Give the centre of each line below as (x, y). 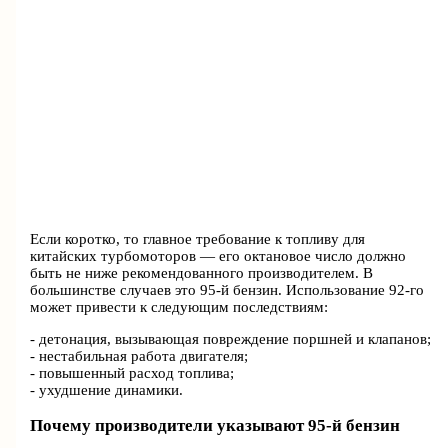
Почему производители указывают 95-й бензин (215, 425)
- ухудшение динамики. (107, 389)
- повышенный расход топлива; (132, 372)
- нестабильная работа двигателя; (139, 355)
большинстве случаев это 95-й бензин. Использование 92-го (227, 290)
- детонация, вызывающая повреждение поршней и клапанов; (231, 338)
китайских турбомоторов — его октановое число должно (218, 256)
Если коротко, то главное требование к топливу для (198, 239)
